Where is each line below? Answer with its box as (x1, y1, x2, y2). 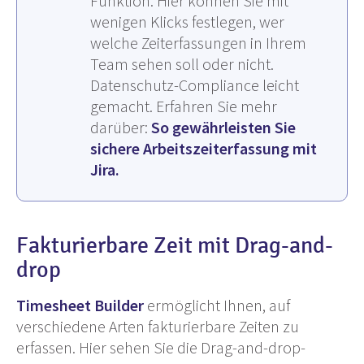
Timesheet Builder (16, 295, 144, 316)
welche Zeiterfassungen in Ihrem (90, 32, 306, 54)
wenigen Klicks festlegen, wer (90, 11, 284, 32)
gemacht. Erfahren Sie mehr (90, 96, 277, 117)
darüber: (90, 117, 151, 138)
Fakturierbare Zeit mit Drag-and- (16, 232, 333, 260)
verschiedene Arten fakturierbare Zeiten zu (16, 316, 299, 337)
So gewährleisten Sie (151, 117, 296, 138)
